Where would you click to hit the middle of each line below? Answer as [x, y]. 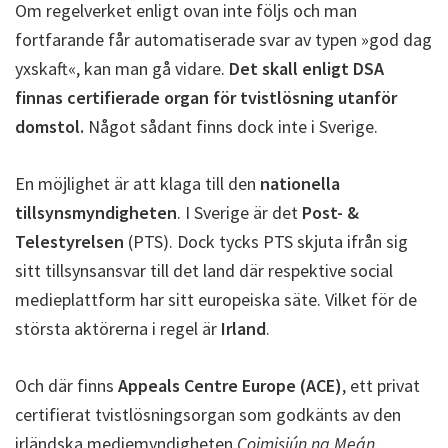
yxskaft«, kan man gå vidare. [122, 68]
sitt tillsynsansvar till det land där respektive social [204, 270]
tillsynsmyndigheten [96, 212]
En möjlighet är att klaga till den [137, 183]
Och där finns [66, 385]
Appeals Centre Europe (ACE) [230, 385]
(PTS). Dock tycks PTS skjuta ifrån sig [266, 241]
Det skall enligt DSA [306, 68]
